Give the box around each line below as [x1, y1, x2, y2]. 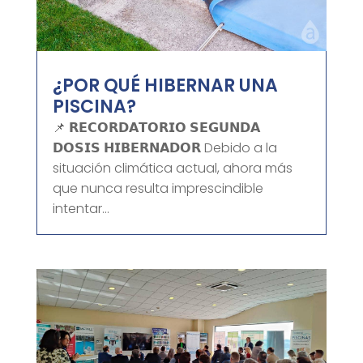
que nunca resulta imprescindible [52, 179, 263, 199]
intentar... [52, 199, 109, 219]
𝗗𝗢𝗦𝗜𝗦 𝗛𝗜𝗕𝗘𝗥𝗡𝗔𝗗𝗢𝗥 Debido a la [52, 139, 277, 158]
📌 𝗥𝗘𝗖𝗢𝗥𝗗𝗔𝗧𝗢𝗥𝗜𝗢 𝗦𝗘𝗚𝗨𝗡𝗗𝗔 [52, 118, 260, 138]
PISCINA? [52, 94, 136, 120]
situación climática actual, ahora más [52, 159, 293, 178]
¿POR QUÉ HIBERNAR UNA [52, 73, 278, 99]
